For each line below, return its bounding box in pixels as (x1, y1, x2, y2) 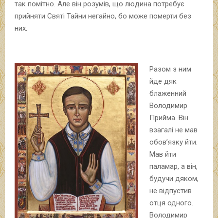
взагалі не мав (149, 125, 198, 134)
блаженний (149, 89, 186, 98)
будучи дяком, (149, 174, 199, 183)
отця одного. (149, 198, 193, 207)
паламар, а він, (149, 162, 198, 171)
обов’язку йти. (149, 137, 198, 146)
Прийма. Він (149, 113, 188, 122)
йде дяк (149, 76, 177, 86)
